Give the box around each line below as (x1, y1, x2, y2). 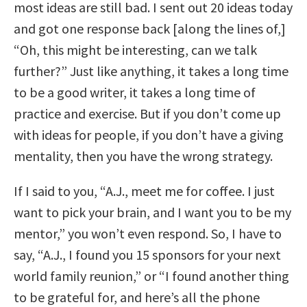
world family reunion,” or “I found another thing (14, 267, 289, 285)
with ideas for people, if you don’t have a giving (14, 126, 284, 144)
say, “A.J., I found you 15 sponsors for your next (14, 246, 281, 264)
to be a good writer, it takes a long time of (14, 84, 256, 101)
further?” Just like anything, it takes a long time (14, 62, 288, 80)
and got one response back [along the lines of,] (14, 20, 286, 38)
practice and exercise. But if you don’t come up (14, 105, 281, 123)
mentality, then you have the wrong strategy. (14, 147, 273, 165)
